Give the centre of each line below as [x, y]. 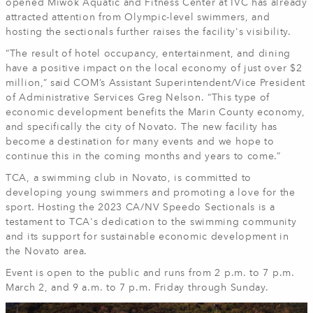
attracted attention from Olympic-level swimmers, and [138, 17]
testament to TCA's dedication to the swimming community [151, 222]
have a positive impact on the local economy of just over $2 [154, 68]
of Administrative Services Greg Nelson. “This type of [138, 98]
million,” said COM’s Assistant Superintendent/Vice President [156, 83]
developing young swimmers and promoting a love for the [151, 193]
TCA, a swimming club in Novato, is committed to [129, 178]
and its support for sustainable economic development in [147, 237]
